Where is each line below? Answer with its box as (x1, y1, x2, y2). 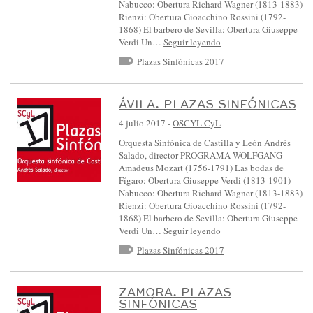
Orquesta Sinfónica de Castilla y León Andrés (119, 136, 291, 149)
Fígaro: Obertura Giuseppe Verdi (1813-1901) (119, 173, 291, 187)
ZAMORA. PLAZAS (119, 284, 231, 300)
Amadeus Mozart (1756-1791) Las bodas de (119, 161, 284, 174)
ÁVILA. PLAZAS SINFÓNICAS (119, 96, 296, 111)
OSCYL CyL (173, 116, 221, 129)
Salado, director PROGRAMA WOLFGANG (119, 148, 282, 161)
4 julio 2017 (119, 116, 166, 129)
